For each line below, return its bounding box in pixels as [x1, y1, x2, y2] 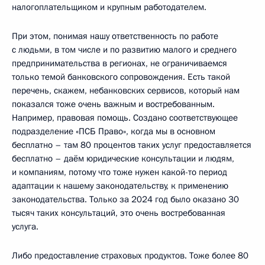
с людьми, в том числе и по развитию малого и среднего [12, 44, 237, 56]
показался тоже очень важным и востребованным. [12, 98, 215, 111]
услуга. [12, 221, 38, 233]
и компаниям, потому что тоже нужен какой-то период [12, 166, 227, 179]
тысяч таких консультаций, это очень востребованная [12, 207, 225, 219]
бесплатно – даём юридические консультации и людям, [12, 153, 234, 165]
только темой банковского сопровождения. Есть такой [12, 71, 230, 83]
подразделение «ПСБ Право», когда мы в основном [12, 125, 215, 138]
